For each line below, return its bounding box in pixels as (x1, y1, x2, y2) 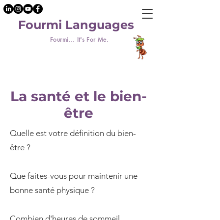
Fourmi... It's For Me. (50, 35, 109, 44)
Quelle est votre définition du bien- (10, 128, 136, 138)
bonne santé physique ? (10, 185, 95, 195)
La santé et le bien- (10, 88, 147, 105)
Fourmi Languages (18, 18, 134, 32)
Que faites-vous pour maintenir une (10, 171, 137, 181)
